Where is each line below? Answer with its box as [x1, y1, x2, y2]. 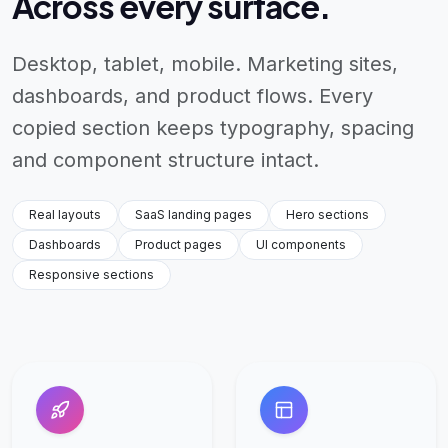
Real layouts [29, 206, 101, 222]
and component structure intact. [12, 147, 319, 172]
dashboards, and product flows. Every [12, 83, 373, 108]
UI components [256, 236, 346, 252]
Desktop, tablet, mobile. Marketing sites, [12, 51, 398, 76]
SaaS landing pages [135, 206, 252, 222]
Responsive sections [29, 266, 154, 282]
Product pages [135, 236, 222, 252]
